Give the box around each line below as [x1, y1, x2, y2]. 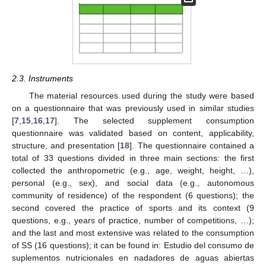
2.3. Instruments [12, 74, 73, 84]
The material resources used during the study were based [28, 90, 254, 100]
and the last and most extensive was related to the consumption [12, 227, 254, 237]
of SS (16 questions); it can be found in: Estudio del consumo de [12, 240, 254, 250]
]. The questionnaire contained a [129, 140, 255, 150]
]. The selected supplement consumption [55, 115, 254, 125]
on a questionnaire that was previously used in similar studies [12, 103, 254, 113]
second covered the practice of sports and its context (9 [12, 202, 254, 213]
